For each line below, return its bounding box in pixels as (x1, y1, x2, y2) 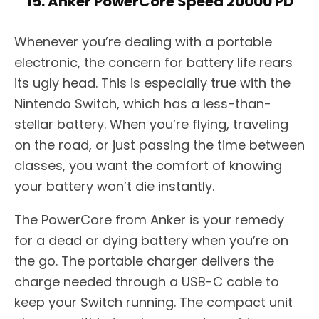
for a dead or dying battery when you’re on (14, 231, 288, 250)
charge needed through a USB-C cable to (14, 273, 279, 291)
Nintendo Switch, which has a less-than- (14, 95, 271, 113)
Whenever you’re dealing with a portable (14, 33, 272, 51)
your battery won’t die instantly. (14, 177, 214, 196)
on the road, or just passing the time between (14, 136, 305, 155)
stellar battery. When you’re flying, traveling (14, 115, 288, 134)
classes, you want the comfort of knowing (14, 157, 282, 175)
